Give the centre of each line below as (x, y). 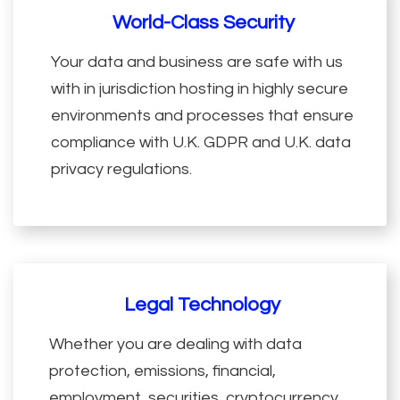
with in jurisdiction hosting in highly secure (200, 88)
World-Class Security (204, 22)
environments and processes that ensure (203, 115)
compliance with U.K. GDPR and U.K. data (201, 142)
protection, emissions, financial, (162, 371)
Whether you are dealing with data (175, 344)
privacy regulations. (122, 169)
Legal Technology (203, 304)
